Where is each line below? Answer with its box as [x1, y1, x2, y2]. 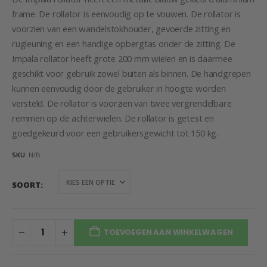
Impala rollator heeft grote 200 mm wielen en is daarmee [12, 52, 232, 64]
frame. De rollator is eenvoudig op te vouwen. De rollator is [12, 7, 241, 20]
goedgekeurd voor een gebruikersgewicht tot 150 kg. [12, 126, 218, 139]
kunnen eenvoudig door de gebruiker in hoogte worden [12, 82, 226, 94]
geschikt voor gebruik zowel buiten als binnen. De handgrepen [12, 67, 251, 79]
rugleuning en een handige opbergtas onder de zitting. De [12, 37, 235, 49]
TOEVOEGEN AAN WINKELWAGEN [104, 226, 233, 238]
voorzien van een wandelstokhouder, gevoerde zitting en [12, 22, 231, 35]
